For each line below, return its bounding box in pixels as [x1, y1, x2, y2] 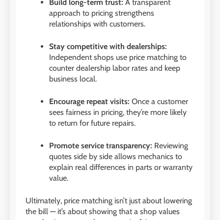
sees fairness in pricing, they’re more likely [49, 107, 187, 117]
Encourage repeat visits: [49, 96, 130, 106]
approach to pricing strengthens [49, 8, 154, 18]
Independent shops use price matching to [49, 52, 187, 62]
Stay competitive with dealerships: [49, 41, 167, 51]
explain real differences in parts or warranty [49, 162, 192, 172]
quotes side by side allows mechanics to [49, 151, 182, 161]
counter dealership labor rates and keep [49, 63, 180, 73]
